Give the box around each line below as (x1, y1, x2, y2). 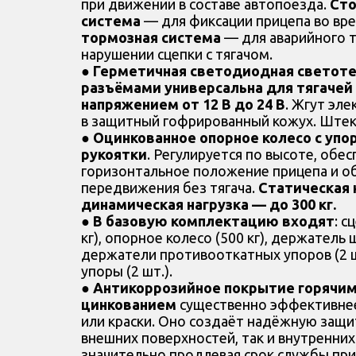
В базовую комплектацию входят (93, 213, 335, 230)
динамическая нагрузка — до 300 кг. (81, 196, 336, 213)
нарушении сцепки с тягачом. (81, 46, 273, 63)
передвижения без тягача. (81, 180, 258, 196)
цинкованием (81, 296, 180, 313)
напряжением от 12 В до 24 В (81, 96, 285, 113)
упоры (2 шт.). (81, 263, 172, 280)
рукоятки (81, 146, 147, 163)
